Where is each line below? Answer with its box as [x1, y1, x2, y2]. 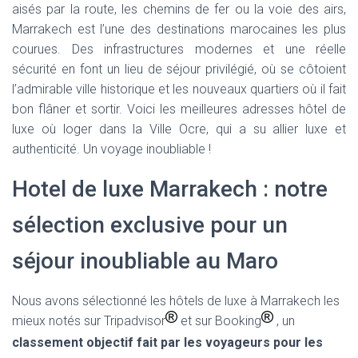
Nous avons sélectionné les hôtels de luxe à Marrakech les [12, 293, 340, 308]
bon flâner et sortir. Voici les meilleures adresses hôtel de [12, 101, 346, 117]
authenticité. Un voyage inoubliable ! [12, 141, 211, 157]
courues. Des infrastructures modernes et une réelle [12, 42, 346, 57]
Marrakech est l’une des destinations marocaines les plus [12, 22, 346, 37]
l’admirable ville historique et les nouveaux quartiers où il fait [12, 82, 346, 97]
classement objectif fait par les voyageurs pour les [12, 335, 323, 351]
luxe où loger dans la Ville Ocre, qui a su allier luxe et [12, 121, 346, 137]
